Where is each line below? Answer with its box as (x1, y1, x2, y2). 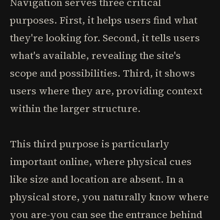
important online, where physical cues (10, 155, 192, 168)
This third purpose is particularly (10, 137, 169, 151)
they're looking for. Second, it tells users (10, 31, 200, 45)
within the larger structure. (10, 102, 140, 115)
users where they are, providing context (10, 84, 202, 98)
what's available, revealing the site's (10, 49, 181, 62)
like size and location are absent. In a (10, 172, 184, 186)
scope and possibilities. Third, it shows (10, 66, 195, 80)
